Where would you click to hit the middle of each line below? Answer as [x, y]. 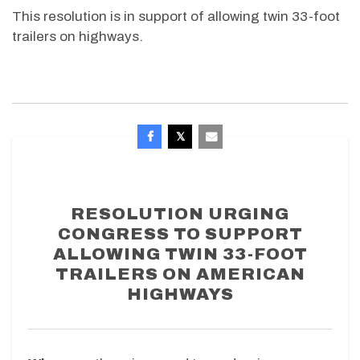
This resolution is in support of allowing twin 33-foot [176, 16]
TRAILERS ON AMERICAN [180, 274]
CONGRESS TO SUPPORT [180, 233]
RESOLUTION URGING [180, 213]
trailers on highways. [78, 36]
